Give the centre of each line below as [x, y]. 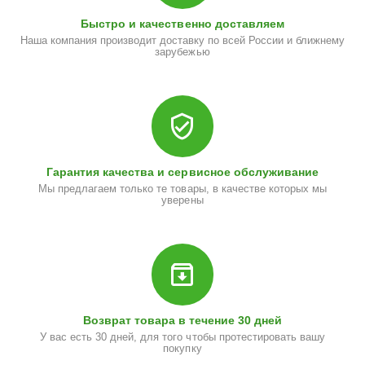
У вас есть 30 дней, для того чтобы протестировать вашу [182, 337]
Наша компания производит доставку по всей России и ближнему [182, 40]
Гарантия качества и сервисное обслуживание [182, 172]
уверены [182, 200]
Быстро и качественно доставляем [182, 24]
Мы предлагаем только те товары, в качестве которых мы [182, 189]
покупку [182, 348]
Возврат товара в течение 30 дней [182, 320]
